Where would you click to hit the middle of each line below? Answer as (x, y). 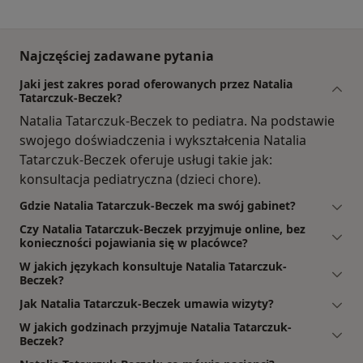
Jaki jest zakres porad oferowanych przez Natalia (156, 84)
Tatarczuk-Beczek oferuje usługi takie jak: (146, 160)
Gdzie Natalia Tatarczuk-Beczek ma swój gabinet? (158, 206)
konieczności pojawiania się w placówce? (134, 243)
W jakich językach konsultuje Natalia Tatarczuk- (153, 267)
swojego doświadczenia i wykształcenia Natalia (163, 141)
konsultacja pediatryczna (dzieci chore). (140, 179)
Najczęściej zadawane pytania (117, 56)
